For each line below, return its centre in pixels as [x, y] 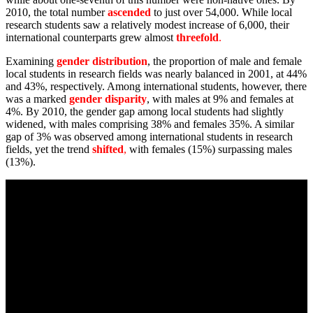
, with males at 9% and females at [220, 99]
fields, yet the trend [49, 149]
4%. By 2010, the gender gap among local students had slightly [145, 111]
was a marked [37, 99]
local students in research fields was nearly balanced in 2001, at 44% [156, 73]
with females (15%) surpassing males [209, 149]
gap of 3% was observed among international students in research [149, 136]
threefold [197, 37]
